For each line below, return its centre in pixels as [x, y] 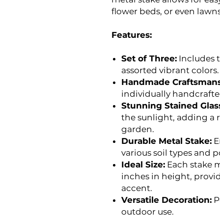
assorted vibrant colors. [170, 70]
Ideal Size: [143, 165]
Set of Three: [149, 58]
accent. [137, 188]
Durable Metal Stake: [166, 141]
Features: [132, 35]
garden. [138, 129]
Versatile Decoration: [166, 200]
